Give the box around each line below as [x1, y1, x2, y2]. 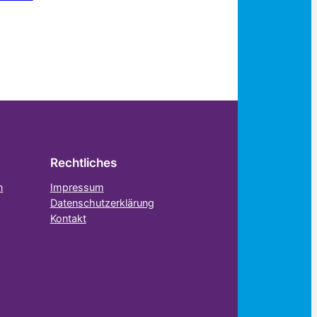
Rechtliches [50, 156, 117, 171]
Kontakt [50, 212, 86, 225]
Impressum [50, 181, 104, 194]
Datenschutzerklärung [50, 197, 154, 209]
